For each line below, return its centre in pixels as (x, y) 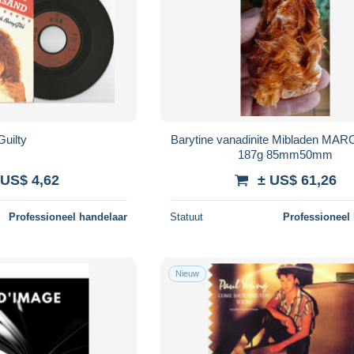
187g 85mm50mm (286, 154)
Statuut (187, 217)
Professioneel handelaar (68, 217)
